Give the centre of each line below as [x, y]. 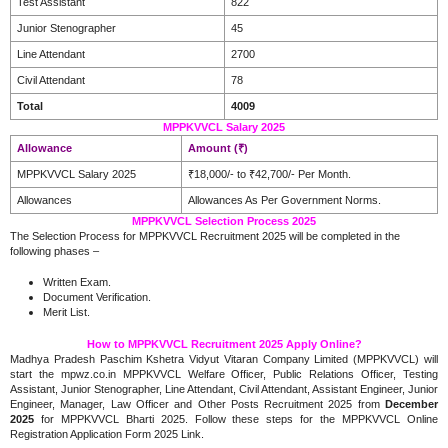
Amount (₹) [218, 147]
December [411, 403]
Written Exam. [77, 282]
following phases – [54, 250]
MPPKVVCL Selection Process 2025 [224, 220]
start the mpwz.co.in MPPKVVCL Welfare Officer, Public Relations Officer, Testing [224, 373]
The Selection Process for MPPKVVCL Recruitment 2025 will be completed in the [205, 235]
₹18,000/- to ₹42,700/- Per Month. [269, 173]
